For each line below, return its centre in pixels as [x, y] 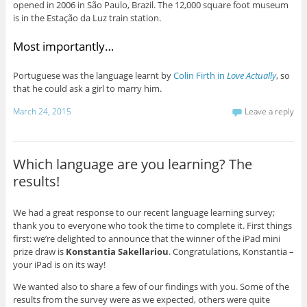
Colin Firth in [200, 75]
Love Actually [251, 75]
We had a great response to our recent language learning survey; [144, 212]
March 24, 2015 [42, 112]
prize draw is [39, 251]
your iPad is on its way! [59, 264]
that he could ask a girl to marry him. [87, 88]
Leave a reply [270, 112]
